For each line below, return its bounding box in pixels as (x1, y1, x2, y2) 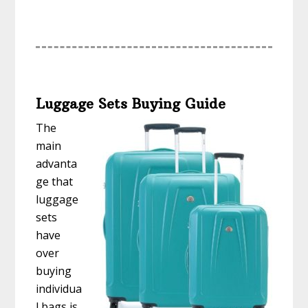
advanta (36, 156, 78, 172)
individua (36, 281, 82, 297)
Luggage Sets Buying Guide (36, 95, 226, 113)
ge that (36, 174, 74, 190)
